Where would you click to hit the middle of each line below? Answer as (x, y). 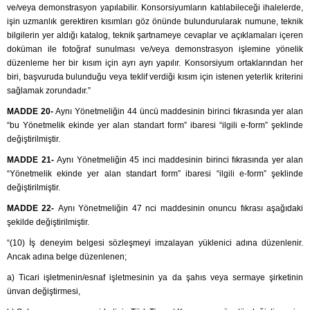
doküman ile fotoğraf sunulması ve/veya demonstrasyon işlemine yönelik (155, 49)
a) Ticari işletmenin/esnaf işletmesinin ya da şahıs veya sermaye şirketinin (155, 278)
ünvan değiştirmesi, (44, 292)
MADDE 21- (32, 160)
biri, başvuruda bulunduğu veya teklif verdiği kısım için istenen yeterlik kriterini (155, 77)
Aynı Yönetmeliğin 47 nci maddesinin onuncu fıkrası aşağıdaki (181, 209)
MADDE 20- (31, 112)
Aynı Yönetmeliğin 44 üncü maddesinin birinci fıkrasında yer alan (180, 112)
